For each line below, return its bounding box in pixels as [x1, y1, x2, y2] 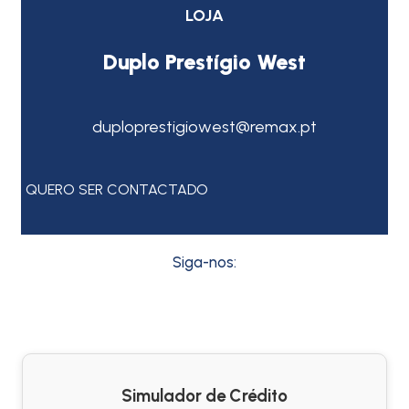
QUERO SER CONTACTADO [26, 181, 208, 198]
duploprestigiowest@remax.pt [92, 117, 317, 137]
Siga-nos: [173, 253, 236, 271]
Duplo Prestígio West [103, 48, 306, 75]
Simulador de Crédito [121, 384, 288, 406]
